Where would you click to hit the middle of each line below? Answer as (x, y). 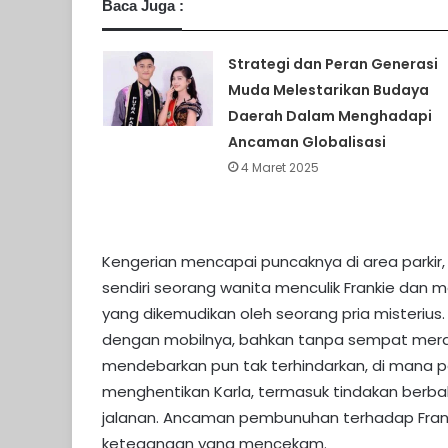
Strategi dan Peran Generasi (332, 64)
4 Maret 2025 (279, 168)
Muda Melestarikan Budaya (328, 90)
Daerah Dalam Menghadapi (329, 116)
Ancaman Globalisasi (306, 142)
